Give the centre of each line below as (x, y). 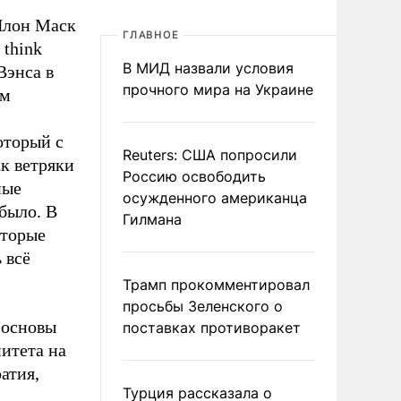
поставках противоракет (212, 328)
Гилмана (152, 219)
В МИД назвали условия (208, 68)
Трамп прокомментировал (216, 285)
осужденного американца (215, 198)
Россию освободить (194, 176)
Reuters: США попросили (210, 155)
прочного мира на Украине (218, 90)
